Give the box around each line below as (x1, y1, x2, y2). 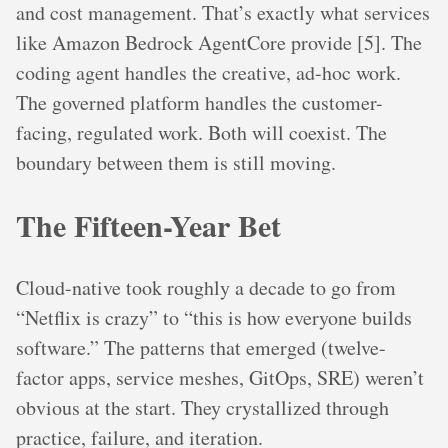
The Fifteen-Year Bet (16, 203, 281, 248)
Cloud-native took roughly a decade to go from (16, 274, 396, 302)
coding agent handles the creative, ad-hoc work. (16, 59, 401, 87)
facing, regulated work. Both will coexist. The (16, 119, 387, 147)
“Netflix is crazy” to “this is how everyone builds (16, 304, 412, 332)
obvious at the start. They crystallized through (16, 394, 389, 422)
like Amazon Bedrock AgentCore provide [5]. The (16, 29, 422, 57)
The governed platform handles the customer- (16, 89, 383, 117)
